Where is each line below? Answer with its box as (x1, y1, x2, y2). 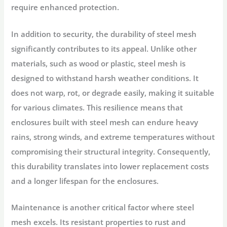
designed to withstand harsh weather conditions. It (11, 72, 199, 83)
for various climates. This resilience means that (11, 102, 183, 112)
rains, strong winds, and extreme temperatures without (11, 131, 215, 142)
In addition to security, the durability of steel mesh (11, 28, 197, 39)
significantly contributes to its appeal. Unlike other (11, 43, 197, 54)
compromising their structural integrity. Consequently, (11, 146, 211, 157)
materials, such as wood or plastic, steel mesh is (11, 58, 186, 68)
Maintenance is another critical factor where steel (11, 202, 195, 213)
